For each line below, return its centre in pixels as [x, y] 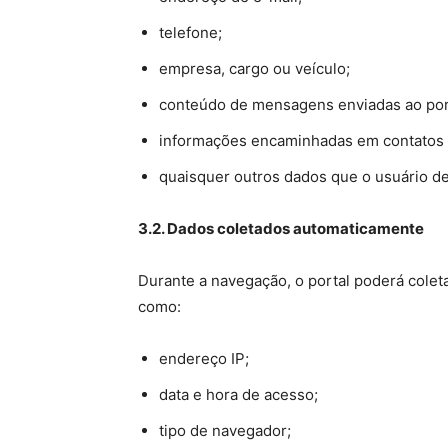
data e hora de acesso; [238, 394]
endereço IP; [204, 358]
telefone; [190, 32]
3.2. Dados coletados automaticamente [281, 228]
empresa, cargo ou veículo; [254, 68]
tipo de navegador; [225, 430]
